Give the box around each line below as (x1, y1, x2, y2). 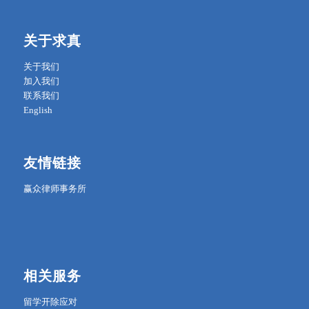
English (23, 104, 52, 115)
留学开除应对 (23, 296, 77, 307)
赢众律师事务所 (23, 183, 86, 194)
